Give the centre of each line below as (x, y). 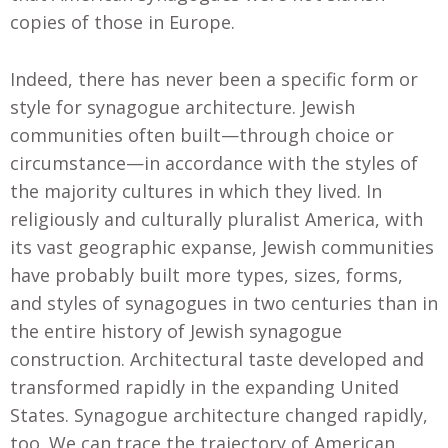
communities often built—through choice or (202, 134)
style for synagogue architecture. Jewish (182, 106)
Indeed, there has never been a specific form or (214, 78)
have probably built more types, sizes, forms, (206, 274)
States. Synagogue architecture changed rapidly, (219, 414)
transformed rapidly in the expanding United (204, 386)
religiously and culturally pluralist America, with (216, 218)
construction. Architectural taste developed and (217, 358)
